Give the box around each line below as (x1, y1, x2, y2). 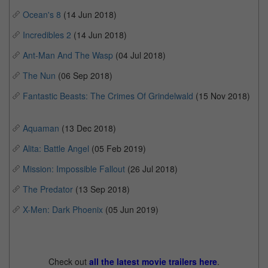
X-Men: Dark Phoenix (23, 203, 103, 215)
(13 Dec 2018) (59, 122, 118, 134)
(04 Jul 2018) (113, 49, 168, 61)
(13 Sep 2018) (73, 183, 132, 195)
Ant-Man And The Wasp (23, 49, 113, 61)
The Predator (23, 183, 73, 195)
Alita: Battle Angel (23, 142, 89, 154)
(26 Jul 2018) (125, 163, 180, 175)
